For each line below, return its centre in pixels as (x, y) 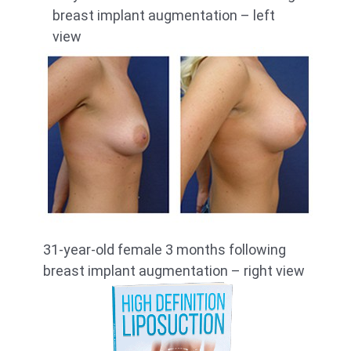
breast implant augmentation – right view (174, 271)
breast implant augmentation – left (164, 16)
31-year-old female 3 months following (165, 250)
